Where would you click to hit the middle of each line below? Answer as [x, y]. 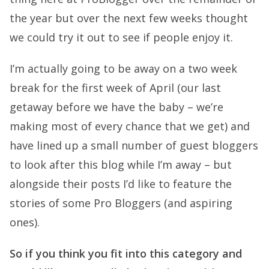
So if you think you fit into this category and [126, 253]
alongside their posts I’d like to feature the [121, 184]
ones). [25, 222]
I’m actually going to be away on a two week [123, 68]
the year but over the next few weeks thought [129, 18]
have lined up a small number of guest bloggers [134, 145]
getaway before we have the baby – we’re [116, 107]
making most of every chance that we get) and [130, 126]
